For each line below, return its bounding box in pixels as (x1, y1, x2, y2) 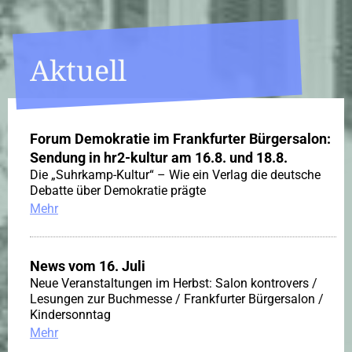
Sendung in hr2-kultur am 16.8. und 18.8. (30, 149, 288, 167)
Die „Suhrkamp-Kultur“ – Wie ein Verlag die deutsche (30, 167, 321, 183)
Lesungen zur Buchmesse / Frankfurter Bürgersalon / (30, 291, 324, 307)
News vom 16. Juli (30, 258, 145, 275)
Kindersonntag (30, 307, 111, 323)
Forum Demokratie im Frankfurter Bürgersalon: (30, 130, 331, 148)
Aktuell (30, 51, 126, 90)
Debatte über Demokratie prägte (30, 183, 206, 199)
